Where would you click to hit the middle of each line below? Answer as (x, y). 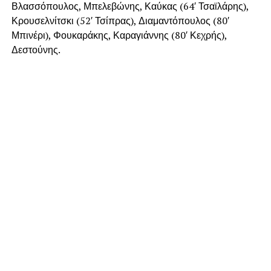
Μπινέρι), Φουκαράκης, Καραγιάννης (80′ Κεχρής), (119, 35)
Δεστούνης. (36, 50)
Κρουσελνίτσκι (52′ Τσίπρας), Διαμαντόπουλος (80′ (120, 21)
